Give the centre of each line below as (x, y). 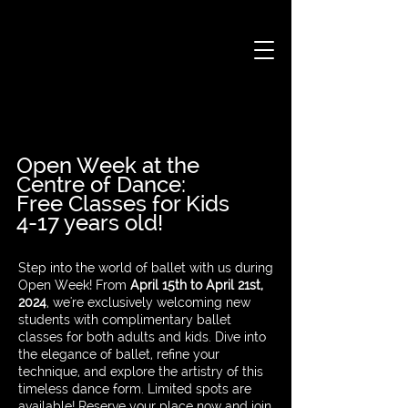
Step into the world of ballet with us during (146, 268)
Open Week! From (74, 286)
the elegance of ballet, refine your (119, 355)
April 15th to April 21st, (197, 286)
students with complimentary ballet (125, 320)
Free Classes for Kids (123, 204)
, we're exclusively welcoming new (148, 303)
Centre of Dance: (101, 185)
